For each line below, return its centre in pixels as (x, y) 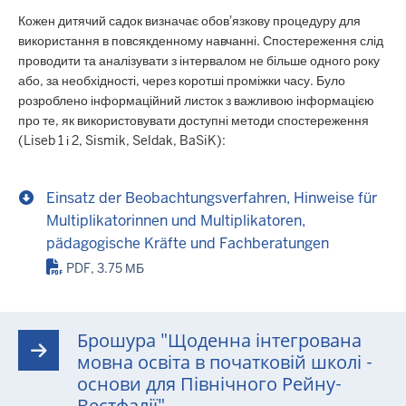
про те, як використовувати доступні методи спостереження (193, 121)
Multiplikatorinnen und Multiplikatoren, (176, 221)
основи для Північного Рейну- (209, 385)
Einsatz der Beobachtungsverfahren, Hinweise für (212, 198)
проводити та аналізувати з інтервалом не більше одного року (199, 61)
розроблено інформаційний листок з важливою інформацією (196, 101)
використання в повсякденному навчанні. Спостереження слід (201, 41)
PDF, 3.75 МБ (106, 269)
